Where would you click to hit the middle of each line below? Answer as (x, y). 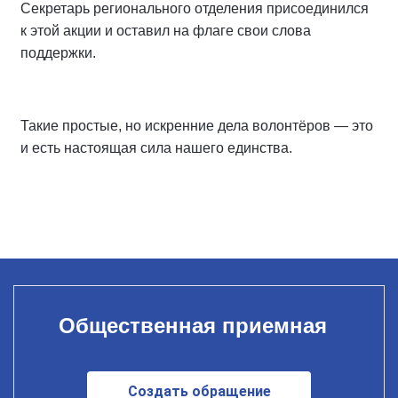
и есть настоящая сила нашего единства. (156, 148)
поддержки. (58, 53)
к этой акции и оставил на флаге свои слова (166, 31)
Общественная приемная (192, 325)
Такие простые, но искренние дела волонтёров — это (197, 126)
